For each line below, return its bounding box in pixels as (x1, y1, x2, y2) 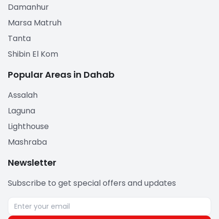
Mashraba (8, 136, 47, 148)
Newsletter (8, 156, 56, 169)
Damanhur (8, 1, 49, 13)
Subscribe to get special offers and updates (8, 177, 176, 189)
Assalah (8, 89, 38, 101)
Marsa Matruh (8, 17, 62, 28)
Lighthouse (8, 121, 49, 132)
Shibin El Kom (8, 48, 58, 60)
